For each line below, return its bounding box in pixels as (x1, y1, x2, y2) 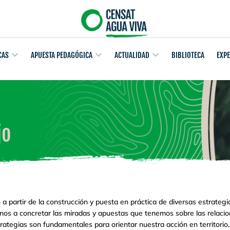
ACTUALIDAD (114, 50, 149, 60)
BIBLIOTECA (171, 50, 204, 60)
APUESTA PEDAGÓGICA (31, 50, 92, 60)
